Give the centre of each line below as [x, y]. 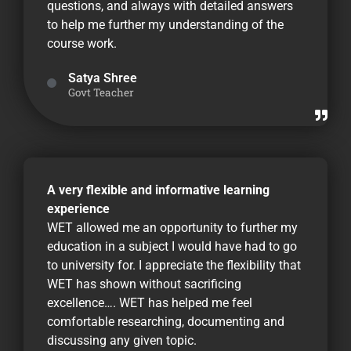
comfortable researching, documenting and [166, 322]
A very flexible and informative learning [158, 190]
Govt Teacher [101, 93]
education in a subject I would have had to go [172, 247]
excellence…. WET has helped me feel [150, 303]
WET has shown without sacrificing [144, 284]
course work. [82, 44]
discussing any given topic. [122, 341]
